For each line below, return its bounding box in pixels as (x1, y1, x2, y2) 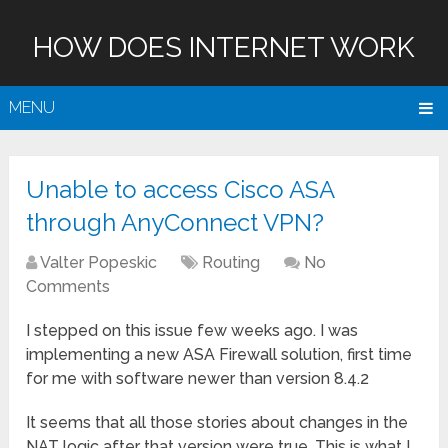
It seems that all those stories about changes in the (26, 413, 409, 433)
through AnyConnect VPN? (26, 208, 325, 238)
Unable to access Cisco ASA (26, 175, 335, 205)
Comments (26, 277, 111, 297)
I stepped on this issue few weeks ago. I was (26, 321, 359, 341)
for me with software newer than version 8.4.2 (26, 369, 370, 389)
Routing (202, 253, 261, 273)
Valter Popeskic (40, 253, 158, 273)
